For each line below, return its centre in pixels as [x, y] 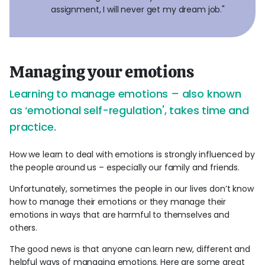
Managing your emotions [102, 71]
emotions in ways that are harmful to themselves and [119, 214]
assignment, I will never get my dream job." [139, 9]
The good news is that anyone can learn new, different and [130, 249]
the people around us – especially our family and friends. [125, 167]
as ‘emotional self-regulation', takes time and [129, 110]
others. [26, 227]
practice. [33, 127]
